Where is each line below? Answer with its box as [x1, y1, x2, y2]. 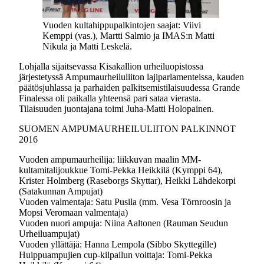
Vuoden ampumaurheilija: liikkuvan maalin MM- [19, 154, 201, 164]
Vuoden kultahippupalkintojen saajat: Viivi [42, 20, 201, 30]
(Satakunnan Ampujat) [19, 186, 103, 196]
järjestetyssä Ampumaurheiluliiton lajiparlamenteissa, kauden [19, 72, 244, 82]
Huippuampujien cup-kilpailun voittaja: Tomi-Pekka [19, 250, 212, 260]
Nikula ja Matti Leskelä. [42, 41, 132, 51]
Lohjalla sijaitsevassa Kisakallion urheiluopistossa [19, 61, 203, 71]
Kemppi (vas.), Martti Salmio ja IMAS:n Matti [42, 31, 214, 41]
